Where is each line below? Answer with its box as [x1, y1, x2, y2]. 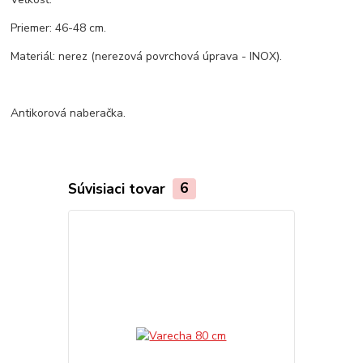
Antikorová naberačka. [11, 105, 126, 121]
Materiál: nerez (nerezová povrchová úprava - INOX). [11, 48, 283, 64]
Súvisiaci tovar [67, 178, 169, 199]
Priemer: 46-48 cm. [11, 19, 107, 36]
